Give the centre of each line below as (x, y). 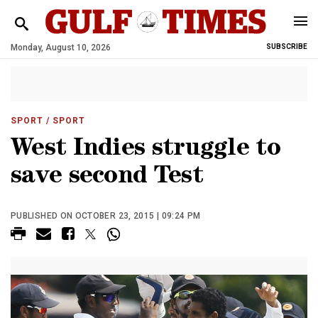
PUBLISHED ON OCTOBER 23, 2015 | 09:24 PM (106, 216)
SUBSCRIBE (287, 46)
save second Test (107, 178)
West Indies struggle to (146, 150)
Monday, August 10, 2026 (61, 48)
